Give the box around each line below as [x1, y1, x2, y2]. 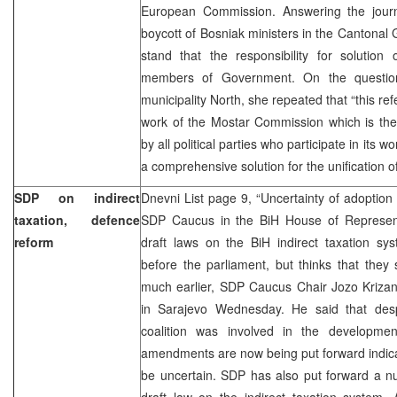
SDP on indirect [14, 188, 140, 206]
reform [14, 232, 53, 251]
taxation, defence [14, 210, 140, 229]
